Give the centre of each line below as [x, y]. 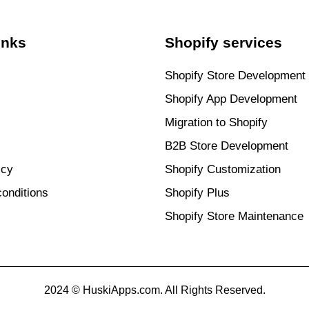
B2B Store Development [227, 146]
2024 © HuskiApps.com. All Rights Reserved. [154, 290]
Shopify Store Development [235, 75]
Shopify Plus [197, 192]
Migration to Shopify [216, 122]
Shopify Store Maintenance [234, 216]
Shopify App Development [231, 99]
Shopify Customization [223, 169]
